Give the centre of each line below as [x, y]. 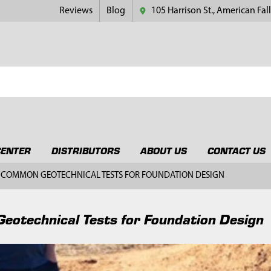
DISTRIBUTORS [85, 150]
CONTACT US [236, 150]
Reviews [76, 11]
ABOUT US [163, 150]
